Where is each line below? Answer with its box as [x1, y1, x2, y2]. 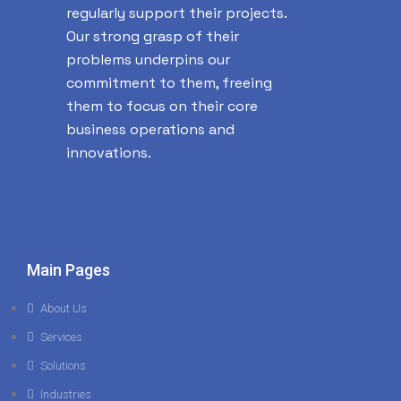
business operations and [66, 120, 235, 139]
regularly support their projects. [66, 4, 286, 22]
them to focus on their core [66, 97, 258, 115]
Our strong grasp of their [66, 27, 239, 46]
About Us [40, 302, 87, 315]
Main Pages [27, 260, 110, 279]
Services [40, 330, 82, 344]
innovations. [66, 143, 151, 162]
